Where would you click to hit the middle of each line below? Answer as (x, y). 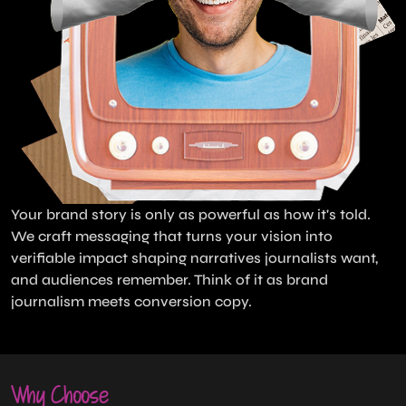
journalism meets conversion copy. (131, 301)
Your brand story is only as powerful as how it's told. (191, 214)
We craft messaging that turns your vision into (172, 236)
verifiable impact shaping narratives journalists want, (194, 257)
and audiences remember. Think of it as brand (169, 279)
